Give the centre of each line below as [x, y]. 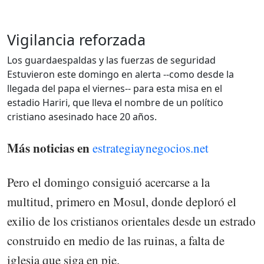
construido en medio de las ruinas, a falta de [116, 240]
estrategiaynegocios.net [151, 148]
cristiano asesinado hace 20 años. [82, 116]
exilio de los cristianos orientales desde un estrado [131, 221]
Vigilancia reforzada [76, 39]
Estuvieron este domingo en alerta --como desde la [121, 74]
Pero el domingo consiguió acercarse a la [108, 182]
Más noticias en [48, 148]
